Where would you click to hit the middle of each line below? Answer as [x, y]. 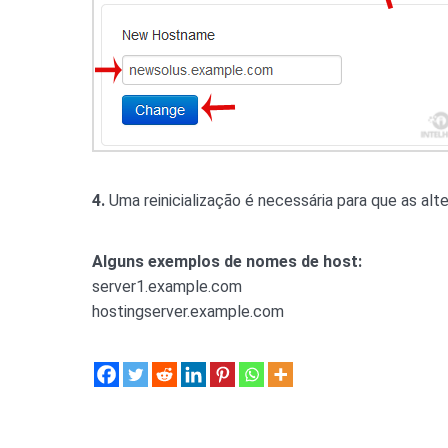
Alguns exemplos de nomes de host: [227, 261]
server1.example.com [167, 286]
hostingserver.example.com [188, 311]
